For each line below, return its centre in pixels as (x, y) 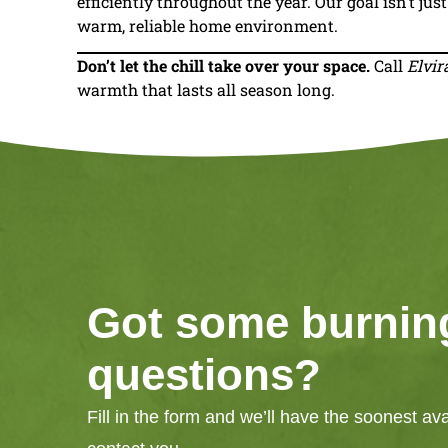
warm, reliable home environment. (207, 25)
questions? (204, 374)
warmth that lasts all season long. (206, 90)
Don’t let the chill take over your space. (223, 66)
